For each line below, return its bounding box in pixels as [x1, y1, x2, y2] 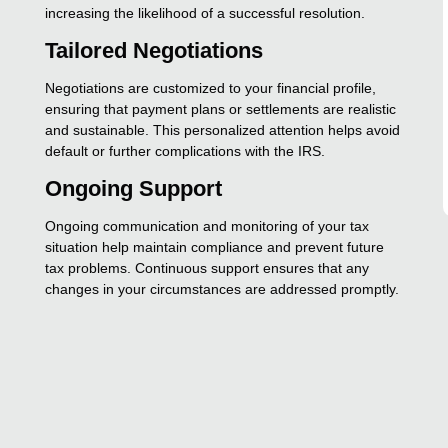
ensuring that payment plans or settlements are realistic [45, 100, 397, 117]
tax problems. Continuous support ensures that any [45, 259, 370, 276]
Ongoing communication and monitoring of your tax [45, 217, 370, 234]
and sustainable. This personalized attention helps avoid [45, 121, 401, 138]
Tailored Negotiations [45, 37, 264, 63]
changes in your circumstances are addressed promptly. [45, 280, 400, 297]
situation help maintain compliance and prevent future [45, 238, 385, 255]
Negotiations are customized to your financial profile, [45, 79, 377, 96]
